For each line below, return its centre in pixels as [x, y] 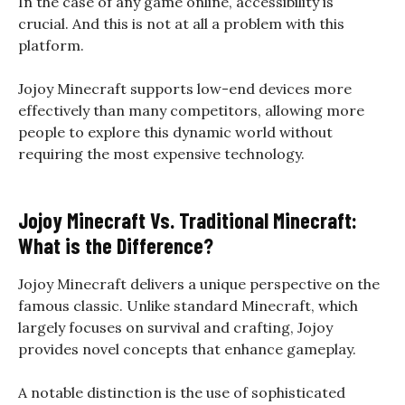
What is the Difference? [116, 245]
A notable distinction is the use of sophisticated [182, 392]
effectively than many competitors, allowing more [191, 110]
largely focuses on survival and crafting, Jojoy [175, 327]
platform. [55, 45]
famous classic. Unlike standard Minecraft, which [188, 305]
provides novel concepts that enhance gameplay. [189, 348]
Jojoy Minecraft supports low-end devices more [185, 88]
